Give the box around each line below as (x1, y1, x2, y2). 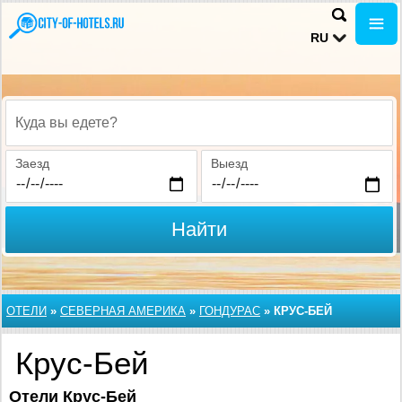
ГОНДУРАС (199, 304, 260, 318)
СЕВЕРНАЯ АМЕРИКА (60, 304, 186, 318)
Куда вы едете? (15, 125, 107, 140)
